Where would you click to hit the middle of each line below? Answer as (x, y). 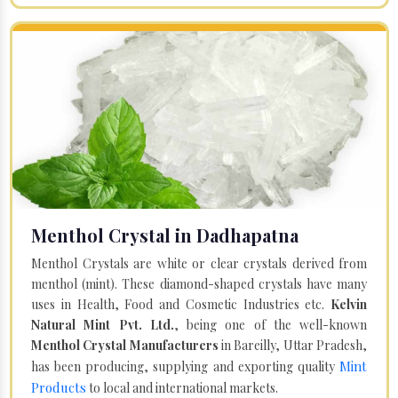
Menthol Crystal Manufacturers (125, 345)
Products (59, 387)
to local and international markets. (182, 387)
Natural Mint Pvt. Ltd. (103, 324)
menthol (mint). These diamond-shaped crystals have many (199, 283)
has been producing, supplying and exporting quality (185, 366)
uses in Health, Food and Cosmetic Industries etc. (181, 304)
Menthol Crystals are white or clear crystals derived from (199, 263)
